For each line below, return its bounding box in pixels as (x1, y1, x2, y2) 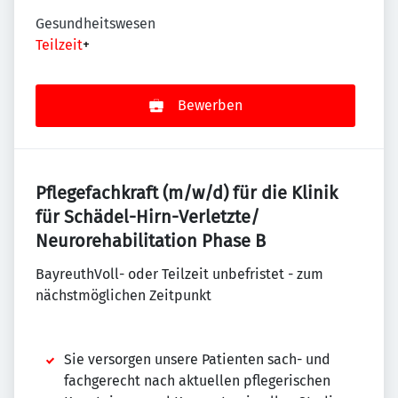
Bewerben (177, 97, 243, 114)
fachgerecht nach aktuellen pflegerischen (64, 372, 330, 389)
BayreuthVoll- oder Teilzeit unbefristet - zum (36, 266, 323, 283)
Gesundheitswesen (36, 15, 155, 32)
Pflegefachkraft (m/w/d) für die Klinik (36, 182, 338, 203)
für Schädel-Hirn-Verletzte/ (36, 206, 259, 227)
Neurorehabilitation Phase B (36, 230, 266, 251)
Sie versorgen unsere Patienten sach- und (64, 351, 330, 368)
